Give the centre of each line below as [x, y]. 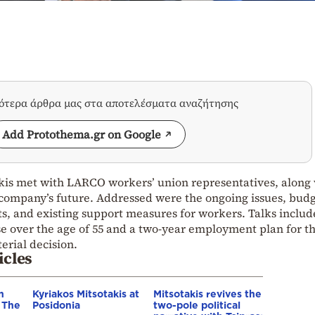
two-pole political [197, 305]
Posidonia [56, 305]
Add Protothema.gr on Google [82, 135]
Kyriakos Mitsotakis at [86, 294]
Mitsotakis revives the [207, 294]
